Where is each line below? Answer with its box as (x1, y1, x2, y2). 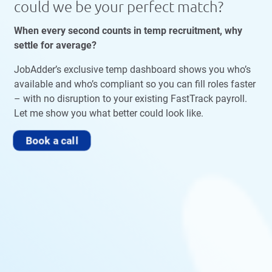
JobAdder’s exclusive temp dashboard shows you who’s (14, 63, 251, 75)
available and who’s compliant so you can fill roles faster (14, 78, 256, 90)
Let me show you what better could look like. (14, 107, 203, 119)
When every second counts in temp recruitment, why (14, 24, 242, 36)
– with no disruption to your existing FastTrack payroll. (14, 92, 247, 104)
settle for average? (14, 39, 97, 51)
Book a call (25, 134, 78, 146)
